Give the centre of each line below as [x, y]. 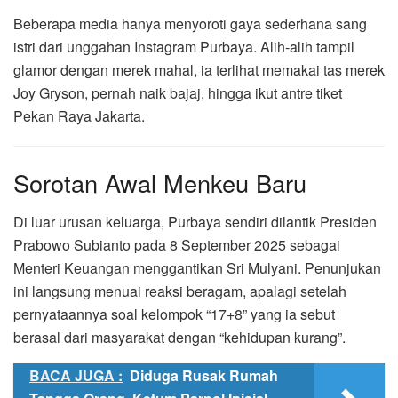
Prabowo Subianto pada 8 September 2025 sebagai [177, 245]
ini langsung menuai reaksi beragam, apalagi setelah [180, 291]
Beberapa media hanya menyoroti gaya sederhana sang [190, 23]
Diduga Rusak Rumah [204, 376]
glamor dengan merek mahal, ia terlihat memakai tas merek [199, 69]
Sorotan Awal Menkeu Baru [160, 182]
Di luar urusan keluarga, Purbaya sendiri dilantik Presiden [195, 222]
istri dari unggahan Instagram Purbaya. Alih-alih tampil [184, 46]
